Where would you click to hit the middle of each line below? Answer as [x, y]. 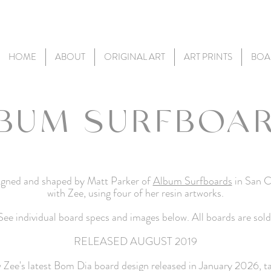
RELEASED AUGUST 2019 [135, 241]
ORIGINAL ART [135, 57]
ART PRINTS [208, 57]
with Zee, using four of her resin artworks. [135, 193]
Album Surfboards [192, 181]
